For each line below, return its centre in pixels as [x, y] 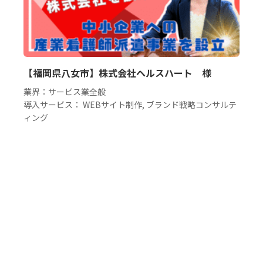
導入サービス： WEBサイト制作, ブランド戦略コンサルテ [130, 105]
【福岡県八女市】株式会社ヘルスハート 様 [117, 73]
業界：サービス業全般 [65, 92]
